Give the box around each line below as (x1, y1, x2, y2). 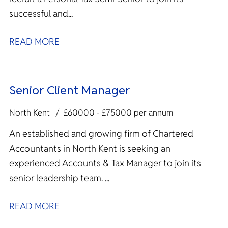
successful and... (9, 7, 73, 19)
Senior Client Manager (9, 82, 130, 98)
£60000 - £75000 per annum (64, 107, 173, 118)
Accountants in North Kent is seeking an (9, 142, 170, 154)
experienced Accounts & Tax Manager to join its (9, 157, 201, 169)
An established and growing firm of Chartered (9, 127, 193, 139)
